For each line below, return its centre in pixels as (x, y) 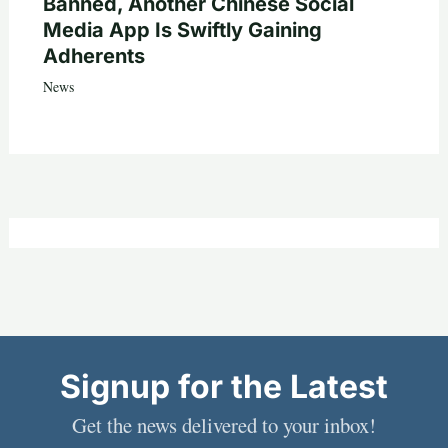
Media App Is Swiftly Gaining (182, 29)
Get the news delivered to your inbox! (224, 424)
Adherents (93, 55)
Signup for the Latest (224, 386)
